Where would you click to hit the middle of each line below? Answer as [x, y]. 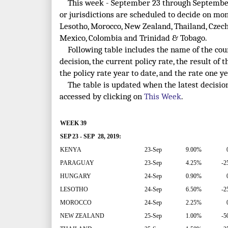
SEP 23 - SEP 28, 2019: [91, 137]
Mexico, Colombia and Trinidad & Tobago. [133, 38]
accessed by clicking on [102, 97]
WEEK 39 [73, 123]
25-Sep [153, 216]
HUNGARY [76, 176]
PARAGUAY [77, 163]
